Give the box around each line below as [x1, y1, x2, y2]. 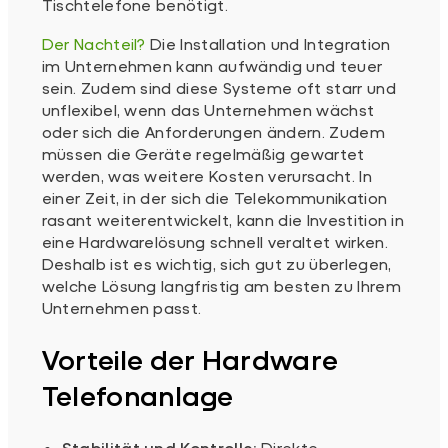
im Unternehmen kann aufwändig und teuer [41, 55, 383, 75]
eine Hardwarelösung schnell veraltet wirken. [41, 231, 388, 251]
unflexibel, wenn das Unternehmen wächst [41, 99, 375, 119]
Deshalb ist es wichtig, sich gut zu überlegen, [41, 253, 392, 273]
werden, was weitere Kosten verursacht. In [41, 165, 372, 185]
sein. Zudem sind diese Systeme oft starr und [41, 77, 396, 97]
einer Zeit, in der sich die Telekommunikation [41, 187, 388, 207]
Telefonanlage [41, 379, 234, 412]
